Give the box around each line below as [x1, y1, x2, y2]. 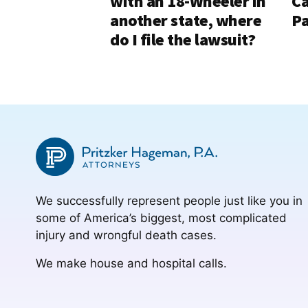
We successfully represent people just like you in [36, 194, 302, 208]
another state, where [110, 10, 261, 32]
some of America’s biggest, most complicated [36, 211, 287, 225]
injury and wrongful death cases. [36, 228, 217, 243]
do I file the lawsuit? [110, 29, 255, 51]
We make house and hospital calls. [36, 256, 227, 271]
